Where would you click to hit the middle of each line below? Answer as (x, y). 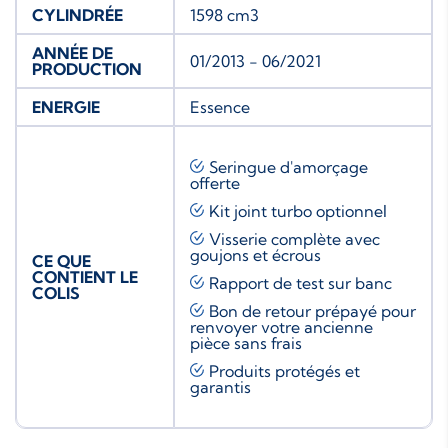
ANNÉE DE (72, 52)
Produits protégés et (284, 370)
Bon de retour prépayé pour (312, 310)
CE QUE (61, 260)
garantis (220, 386)
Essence (220, 106)
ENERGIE (66, 106)
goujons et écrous (255, 254)
